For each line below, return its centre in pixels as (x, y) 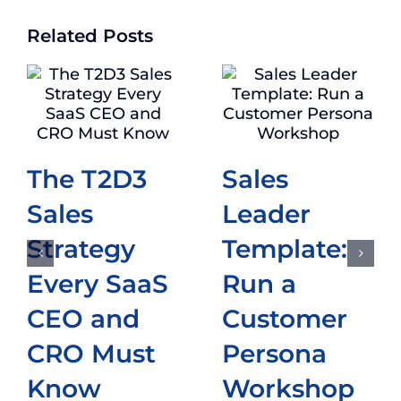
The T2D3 (87, 178)
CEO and (83, 318)
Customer (285, 318)
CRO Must (91, 353)
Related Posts (90, 36)
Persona (274, 353)
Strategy (81, 248)
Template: (285, 248)
